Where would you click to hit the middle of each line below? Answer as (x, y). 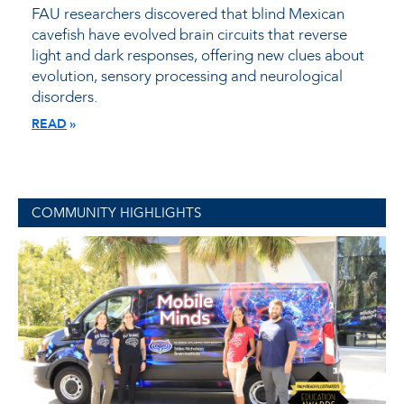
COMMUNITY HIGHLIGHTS (116, 212)
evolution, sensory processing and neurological (187, 76)
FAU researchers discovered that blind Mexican (188, 14)
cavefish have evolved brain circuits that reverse (189, 34)
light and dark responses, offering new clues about (198, 55)
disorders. (64, 96)
